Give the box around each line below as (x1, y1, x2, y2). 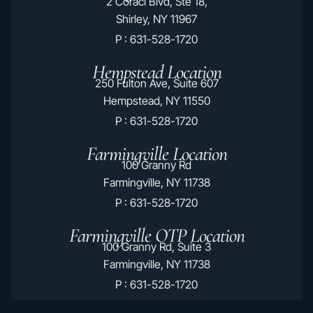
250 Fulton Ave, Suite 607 (94, 76, 219, 91)
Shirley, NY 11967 (116, 12, 197, 27)
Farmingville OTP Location (68, 224, 245, 248)
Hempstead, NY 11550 (103, 94, 210, 108)
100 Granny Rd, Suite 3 (102, 240, 211, 254)
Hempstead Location (92, 60, 221, 85)
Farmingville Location (86, 142, 227, 166)
